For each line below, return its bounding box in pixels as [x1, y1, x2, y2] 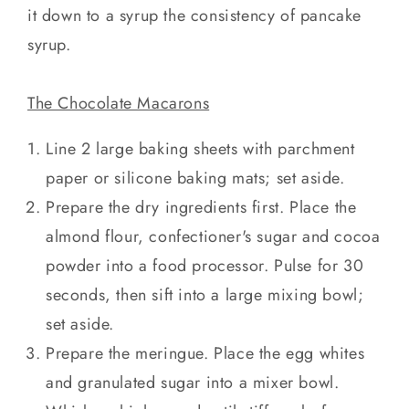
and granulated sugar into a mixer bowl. [46, 371, 340, 395]
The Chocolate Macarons [27, 91, 210, 116]
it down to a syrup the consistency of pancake [27, 4, 362, 28]
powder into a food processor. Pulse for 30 [46, 254, 364, 278]
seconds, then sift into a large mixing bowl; [46, 283, 364, 308]
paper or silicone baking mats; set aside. [46, 166, 345, 191]
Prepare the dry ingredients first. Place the [46, 195, 357, 220]
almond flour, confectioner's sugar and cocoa [46, 225, 381, 249]
